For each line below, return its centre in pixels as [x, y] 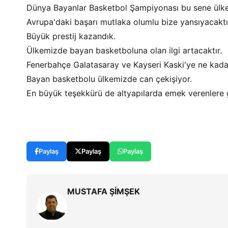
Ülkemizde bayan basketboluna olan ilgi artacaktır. [124, 50]
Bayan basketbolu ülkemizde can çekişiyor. [109, 79]
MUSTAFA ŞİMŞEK [104, 191]
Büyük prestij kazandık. [71, 36]
